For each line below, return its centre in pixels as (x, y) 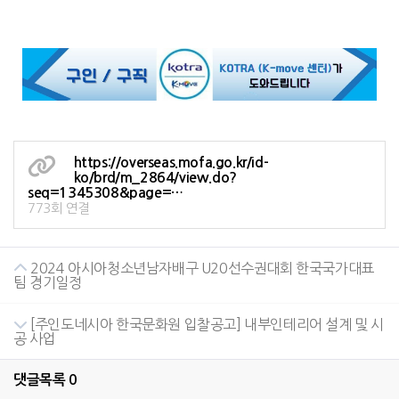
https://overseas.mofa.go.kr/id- (171, 162)
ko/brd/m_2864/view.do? (155, 177)
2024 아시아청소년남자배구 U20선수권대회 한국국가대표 (200, 268)
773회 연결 (59, 208)
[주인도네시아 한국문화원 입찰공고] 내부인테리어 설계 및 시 (206, 324)
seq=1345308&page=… (106, 192)
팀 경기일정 (48, 282)
